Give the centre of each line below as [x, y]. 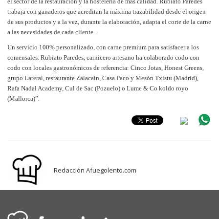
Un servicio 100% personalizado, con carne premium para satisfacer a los [103, 47]
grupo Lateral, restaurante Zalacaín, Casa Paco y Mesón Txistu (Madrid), [103, 78]
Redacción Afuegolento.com [95, 170]
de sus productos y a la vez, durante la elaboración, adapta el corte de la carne [109, 22]
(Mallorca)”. [23, 98]
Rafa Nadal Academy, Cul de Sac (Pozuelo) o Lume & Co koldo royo [98, 88]
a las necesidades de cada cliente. [51, 32]
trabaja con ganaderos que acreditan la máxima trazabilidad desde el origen [107, 11]
